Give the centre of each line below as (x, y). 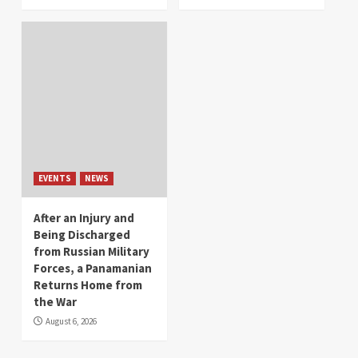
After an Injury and (84, 217)
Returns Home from (88, 284)
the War (55, 301)
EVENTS (55, 178)
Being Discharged (82, 234)
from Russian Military (91, 251)
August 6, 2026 (71, 321)
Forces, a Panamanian (93, 268)
